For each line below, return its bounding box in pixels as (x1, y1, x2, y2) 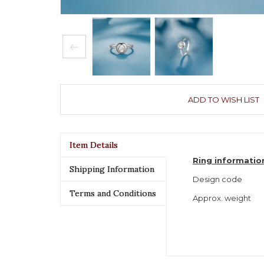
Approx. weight (193, 193, 255, 203)
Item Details (70, 140, 118, 150)
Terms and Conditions (70, 188, 156, 199)
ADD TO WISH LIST (188, 95, 259, 104)
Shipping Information (70, 164, 154, 174)
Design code (193, 174, 242, 184)
